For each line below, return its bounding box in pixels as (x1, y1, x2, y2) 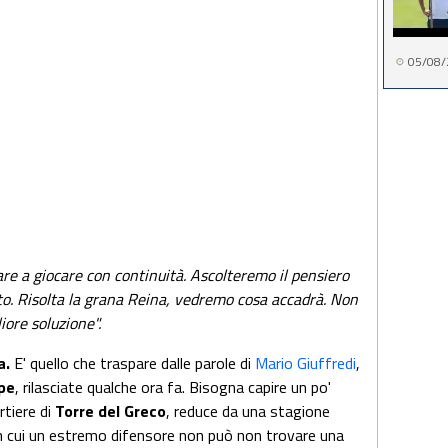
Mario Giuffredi (255, 351, 356, 375)
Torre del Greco (55, 399, 166, 423)
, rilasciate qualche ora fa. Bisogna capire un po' (15, 375, 331, 399)
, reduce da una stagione (166, 399, 330, 423)
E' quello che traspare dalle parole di (10, 351, 255, 375)
